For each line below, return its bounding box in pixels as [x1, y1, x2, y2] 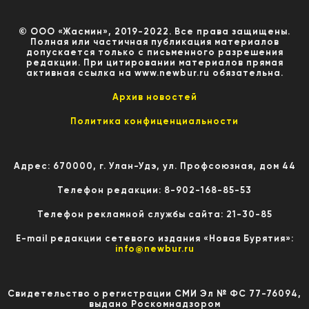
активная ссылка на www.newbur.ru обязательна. [26, 67, 283, 78]
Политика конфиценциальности [70, 115, 239, 126]
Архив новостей [112, 91, 197, 102]
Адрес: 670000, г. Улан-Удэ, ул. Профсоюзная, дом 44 [13, 160, 296, 171]
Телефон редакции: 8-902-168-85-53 [57, 184, 252, 195]
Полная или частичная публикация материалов [30, 36, 279, 47]
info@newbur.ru [114, 243, 195, 254]
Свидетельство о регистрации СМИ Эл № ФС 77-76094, [8, 288, 301, 299]
